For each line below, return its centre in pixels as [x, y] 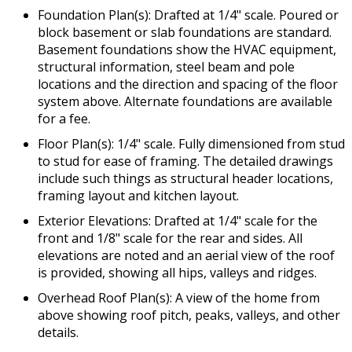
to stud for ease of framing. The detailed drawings [185, 161]
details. [58, 333]
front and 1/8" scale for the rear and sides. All [170, 238]
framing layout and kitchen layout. [138, 196]
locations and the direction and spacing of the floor [188, 84]
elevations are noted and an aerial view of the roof [186, 256]
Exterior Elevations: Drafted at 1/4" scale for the [178, 221]
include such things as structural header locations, [185, 179]
